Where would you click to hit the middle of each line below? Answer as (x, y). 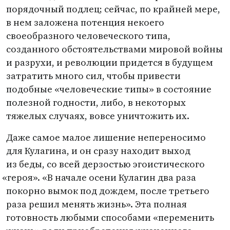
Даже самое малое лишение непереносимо (106, 137)
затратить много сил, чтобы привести (93, 76)
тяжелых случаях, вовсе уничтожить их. (98, 116)
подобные (29, 89)
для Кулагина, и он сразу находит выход (98, 151)
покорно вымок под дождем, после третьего (108, 191)
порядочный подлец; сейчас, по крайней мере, (113, 9)
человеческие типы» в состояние (136, 89)
